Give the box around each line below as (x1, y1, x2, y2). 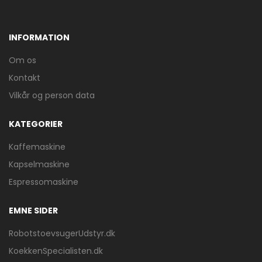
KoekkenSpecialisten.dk (9, 244, 103, 257)
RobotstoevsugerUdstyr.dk (9, 227, 115, 239)
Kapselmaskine (9, 158, 70, 170)
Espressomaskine (9, 175, 78, 188)
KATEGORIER (9, 118, 63, 130)
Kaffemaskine (9, 140, 65, 153)
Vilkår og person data (9, 89, 95, 101)
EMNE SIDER (9, 204, 58, 216)
